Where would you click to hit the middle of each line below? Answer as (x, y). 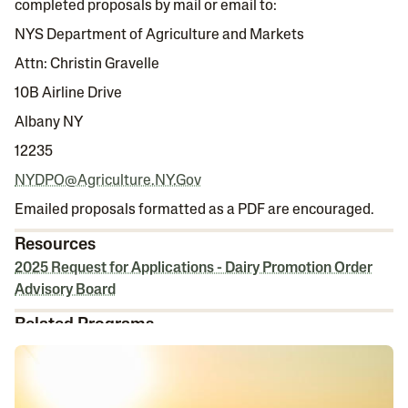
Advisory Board (65, 291)
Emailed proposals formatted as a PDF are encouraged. (194, 210)
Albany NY (49, 123)
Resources (55, 245)
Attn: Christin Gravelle (87, 65)
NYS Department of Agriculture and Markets (159, 36)
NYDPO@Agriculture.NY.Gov (108, 181)
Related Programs (84, 325)
